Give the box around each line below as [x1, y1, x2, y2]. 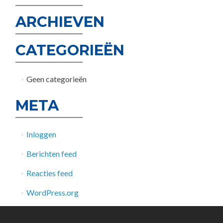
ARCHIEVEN [15, 13, 105, 30]
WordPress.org [26, 188, 79, 197]
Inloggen [26, 129, 56, 139]
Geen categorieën [26, 74, 87, 84]
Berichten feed [26, 149, 77, 158]
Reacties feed [26, 168, 73, 178]
